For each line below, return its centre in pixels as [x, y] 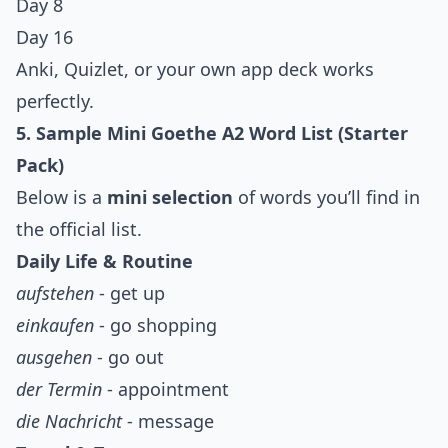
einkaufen [55, 325]
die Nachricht [69, 421]
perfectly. [55, 101]
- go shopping [155, 325]
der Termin [59, 389]
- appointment [165, 389]
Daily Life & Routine [104, 261]
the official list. [79, 229]
